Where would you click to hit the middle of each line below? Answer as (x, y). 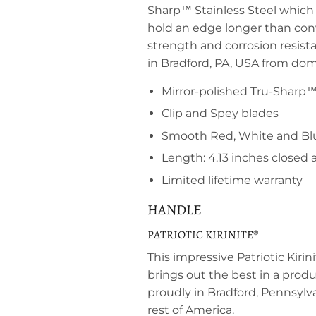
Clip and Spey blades (220, 114)
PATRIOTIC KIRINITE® (203, 235)
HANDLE (175, 209)
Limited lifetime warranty (232, 180)
